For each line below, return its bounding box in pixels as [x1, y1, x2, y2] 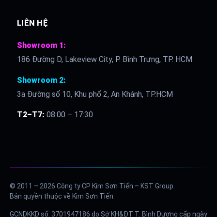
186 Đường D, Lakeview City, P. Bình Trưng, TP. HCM [17, 55, 192, 64]
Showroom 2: [17, 76, 66, 85]
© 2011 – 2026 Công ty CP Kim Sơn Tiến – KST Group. [10, 182, 175, 190]
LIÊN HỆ [17, 18, 48, 28]
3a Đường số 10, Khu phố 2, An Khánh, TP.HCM [17, 90, 173, 99]
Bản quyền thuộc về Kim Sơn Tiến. [10, 192, 115, 201]
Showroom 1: [17, 41, 66, 50]
